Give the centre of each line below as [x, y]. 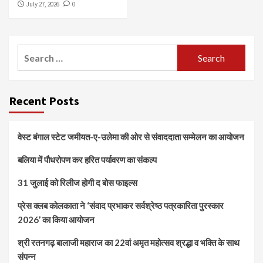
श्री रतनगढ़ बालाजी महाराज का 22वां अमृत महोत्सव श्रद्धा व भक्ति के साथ [129, 243]
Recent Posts [44, 101]
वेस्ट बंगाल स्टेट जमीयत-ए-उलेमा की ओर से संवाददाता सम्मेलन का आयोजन [131, 137]
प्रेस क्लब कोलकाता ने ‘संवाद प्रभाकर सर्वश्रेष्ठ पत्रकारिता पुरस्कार [121, 206]
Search [32, 52]
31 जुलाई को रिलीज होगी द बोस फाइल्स [77, 183]
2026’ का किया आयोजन [56, 220]
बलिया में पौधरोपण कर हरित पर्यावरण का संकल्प [87, 160]
